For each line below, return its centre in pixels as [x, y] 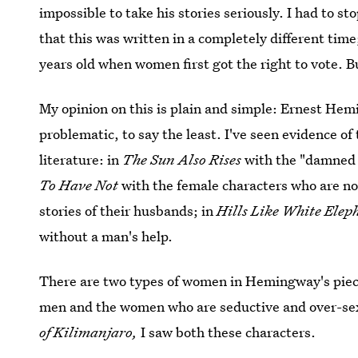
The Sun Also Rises [184, 159]
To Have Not [81, 185]
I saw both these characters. [229, 332]
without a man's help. [106, 236]
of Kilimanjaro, [90, 332]
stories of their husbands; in [128, 211]
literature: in [81, 159]
